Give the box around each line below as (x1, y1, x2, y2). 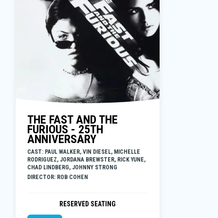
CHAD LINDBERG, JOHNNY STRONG (27, 163, 117, 171)
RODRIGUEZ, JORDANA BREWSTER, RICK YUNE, (27, 156, 145, 163)
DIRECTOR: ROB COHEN (27, 173, 88, 181)
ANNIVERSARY (27, 132, 96, 146)
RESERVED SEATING (59, 200, 116, 208)
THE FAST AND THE (27, 112, 118, 127)
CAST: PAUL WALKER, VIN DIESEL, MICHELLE (27, 148, 140, 155)
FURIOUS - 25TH (27, 122, 103, 136)
